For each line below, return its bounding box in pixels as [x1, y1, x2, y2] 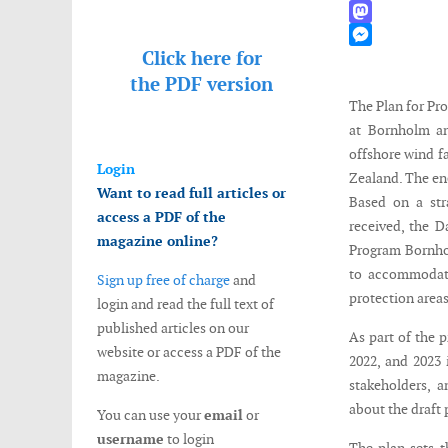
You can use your [97, 406, 204, 424]
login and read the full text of [97, 295, 274, 313]
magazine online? [97, 232, 218, 250]
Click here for [141, 46, 262, 71]
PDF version [165, 72, 273, 97]
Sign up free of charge [97, 271, 230, 289]
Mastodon [348, 25, 411, 43]
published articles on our [97, 319, 249, 337]
